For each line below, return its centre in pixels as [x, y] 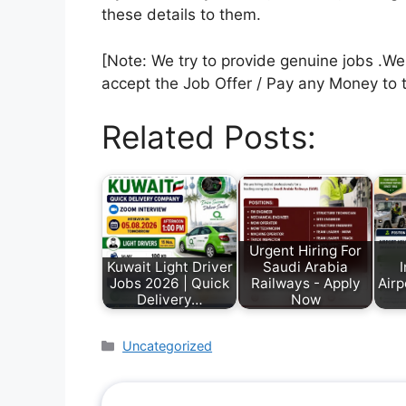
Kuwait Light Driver [169, 266]
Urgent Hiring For [305, 250]
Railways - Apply [305, 283]
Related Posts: [209, 137]
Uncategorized [168, 346]
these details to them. [181, 15]
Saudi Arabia [305, 266]
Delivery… [169, 299]
